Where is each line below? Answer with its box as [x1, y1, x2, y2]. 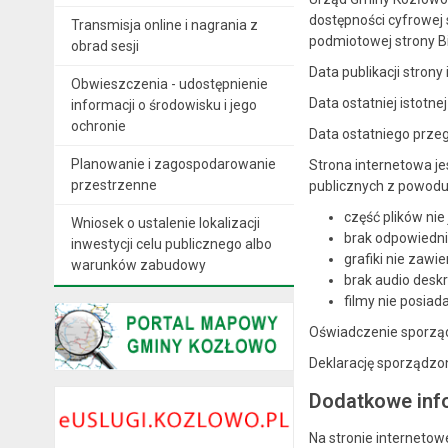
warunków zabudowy [70, 256, 206, 273]
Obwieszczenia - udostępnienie [70, 75, 268, 92]
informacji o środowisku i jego [70, 96, 257, 113]
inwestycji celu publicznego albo [70, 235, 272, 252]
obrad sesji [70, 37, 139, 54]
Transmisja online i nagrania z [70, 16, 258, 33]
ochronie [70, 117, 126, 134]
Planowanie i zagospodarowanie [70, 155, 276, 172]
